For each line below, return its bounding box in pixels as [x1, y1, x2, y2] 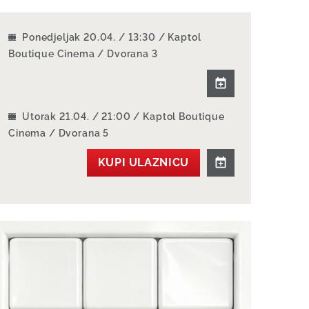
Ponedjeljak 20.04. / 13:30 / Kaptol [21, 32, 201, 43]
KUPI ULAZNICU [97, 156, 189, 169]
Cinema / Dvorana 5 [8, 128, 110, 139]
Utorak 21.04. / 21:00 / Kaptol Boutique [21, 111, 225, 122]
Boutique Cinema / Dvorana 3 [8, 48, 158, 59]
